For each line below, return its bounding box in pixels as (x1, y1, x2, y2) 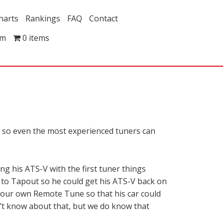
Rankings (25, 13, 60, 24)
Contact (89, 13, 118, 24)
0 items (22, 32, 49, 43)
